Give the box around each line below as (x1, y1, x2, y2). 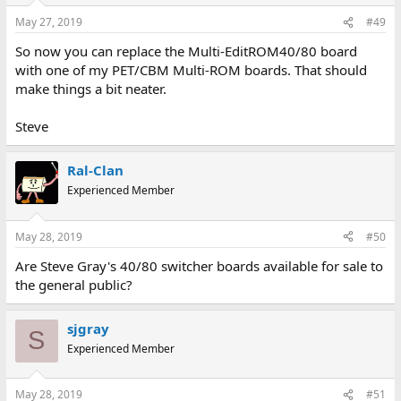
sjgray (66, 319, 109, 337)
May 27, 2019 (14, 14, 82, 30)
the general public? (14, 275, 132, 294)
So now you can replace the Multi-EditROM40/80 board (14, 42, 357, 61)
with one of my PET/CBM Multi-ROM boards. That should (14, 61, 367, 80)
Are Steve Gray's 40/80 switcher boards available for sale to (14, 256, 383, 275)
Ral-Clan (66, 161, 124, 180)
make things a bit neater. (14, 80, 166, 98)
